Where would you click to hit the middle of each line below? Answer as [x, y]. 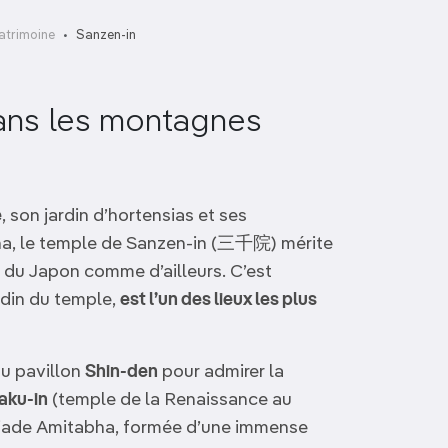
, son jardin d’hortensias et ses [124, 216]
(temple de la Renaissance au [170, 400]
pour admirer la [221, 372]
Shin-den [121, 372]
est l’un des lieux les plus [218, 300]
